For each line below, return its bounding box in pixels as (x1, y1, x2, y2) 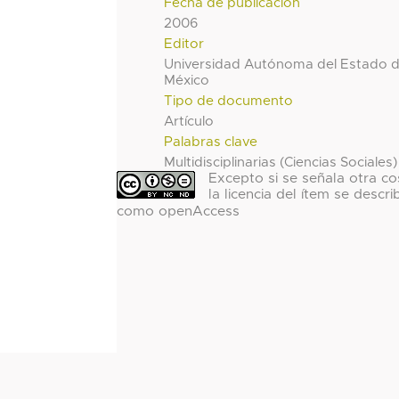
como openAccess (116, 204, 240, 218)
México (164, 74, 210, 88)
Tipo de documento (164, 94, 294, 109)
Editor (164, 37, 205, 52)
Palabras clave (164, 135, 258, 150)
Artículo (164, 115, 215, 129)
